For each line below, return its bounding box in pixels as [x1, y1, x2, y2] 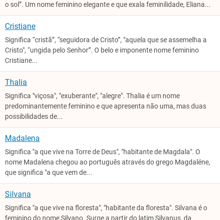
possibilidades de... [5, 112, 63, 121]
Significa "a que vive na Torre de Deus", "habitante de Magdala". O [5, 148, 200, 156]
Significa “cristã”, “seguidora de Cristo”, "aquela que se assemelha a [5, 36, 207, 44]
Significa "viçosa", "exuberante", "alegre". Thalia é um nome [5, 92, 180, 100]
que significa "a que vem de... [5, 168, 92, 177]
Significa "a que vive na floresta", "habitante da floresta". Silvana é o [5, 204, 207, 212]
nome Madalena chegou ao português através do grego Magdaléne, [5, 158, 210, 166]
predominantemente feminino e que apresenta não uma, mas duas [5, 102, 206, 110]
